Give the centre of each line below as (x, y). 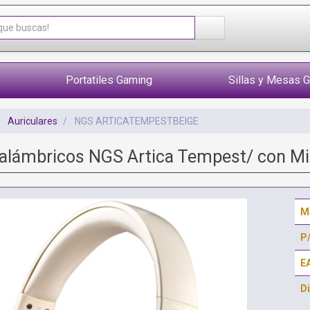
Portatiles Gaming (109, 80)
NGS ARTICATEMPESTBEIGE (136, 121)
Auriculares (32, 121)
